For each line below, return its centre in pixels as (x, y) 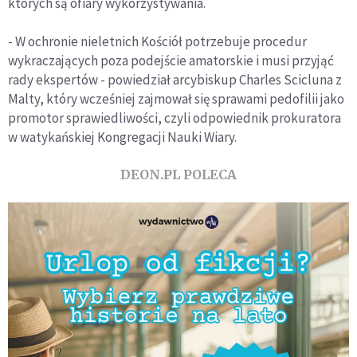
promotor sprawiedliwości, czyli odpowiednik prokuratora (175, 118)
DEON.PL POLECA (178, 175)
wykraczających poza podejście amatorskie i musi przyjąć (171, 61)
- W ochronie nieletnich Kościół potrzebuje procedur (157, 42)
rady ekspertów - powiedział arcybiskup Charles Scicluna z (175, 80)
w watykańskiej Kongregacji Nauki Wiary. (122, 137)
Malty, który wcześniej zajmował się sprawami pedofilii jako (176, 99)
